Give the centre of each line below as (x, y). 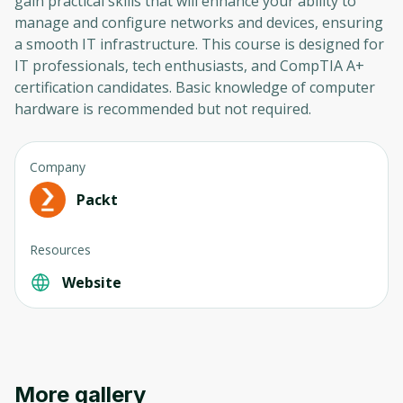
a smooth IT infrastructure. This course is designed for (199, 44)
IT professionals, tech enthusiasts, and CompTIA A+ (189, 65)
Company (58, 166)
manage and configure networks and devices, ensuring (199, 22)
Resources (60, 249)
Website (92, 282)
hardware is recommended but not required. (163, 108)
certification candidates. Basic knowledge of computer (195, 87)
